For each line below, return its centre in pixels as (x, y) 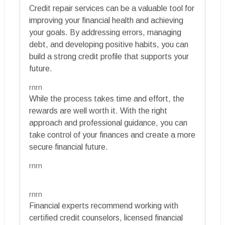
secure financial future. (69, 147)
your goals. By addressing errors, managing (105, 33)
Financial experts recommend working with (104, 206)
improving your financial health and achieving (106, 21)
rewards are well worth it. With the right (98, 111)
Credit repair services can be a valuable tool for (112, 9)
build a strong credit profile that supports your (109, 57)
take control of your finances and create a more (112, 135)
